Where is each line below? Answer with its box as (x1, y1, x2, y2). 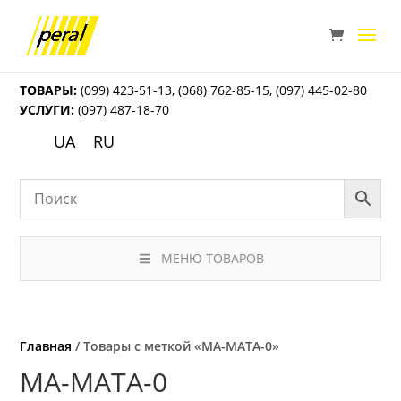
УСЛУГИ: (20, 101, 75, 118)
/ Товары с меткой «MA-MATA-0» (72, 337, 280, 355)
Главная (20, 337, 73, 355)
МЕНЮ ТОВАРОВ (160, 250, 264, 268)
